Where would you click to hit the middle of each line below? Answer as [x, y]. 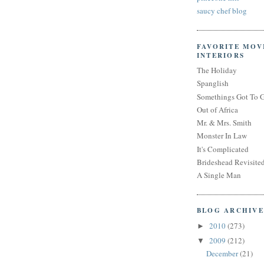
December [223, 254]
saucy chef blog [222, 11]
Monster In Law [222, 136]
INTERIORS [221, 55]
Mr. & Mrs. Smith [224, 123]
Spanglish [213, 83]
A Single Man [219, 175]
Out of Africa [217, 109]
